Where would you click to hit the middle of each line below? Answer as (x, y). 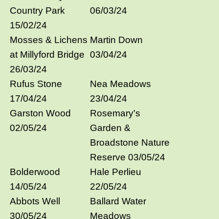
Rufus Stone (36, 84)
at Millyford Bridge (47, 54)
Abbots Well (35, 201)
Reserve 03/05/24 (128, 157)
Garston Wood (40, 113)
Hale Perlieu (116, 172)
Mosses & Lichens (49, 40)
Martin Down (116, 40)
